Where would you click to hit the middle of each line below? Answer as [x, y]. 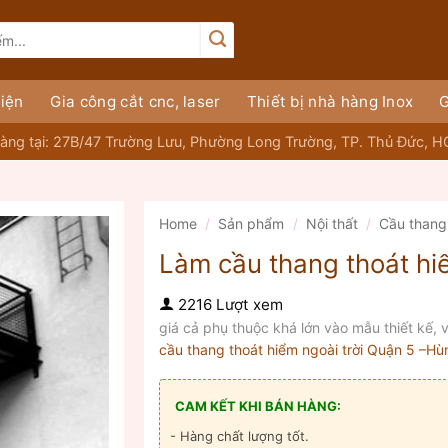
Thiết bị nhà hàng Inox [330, 101]
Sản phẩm [251, 223]
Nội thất [331, 223]
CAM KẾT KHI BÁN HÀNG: [258, 406]
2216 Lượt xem [228, 304]
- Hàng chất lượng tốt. [239, 436]
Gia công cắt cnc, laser [135, 101]
